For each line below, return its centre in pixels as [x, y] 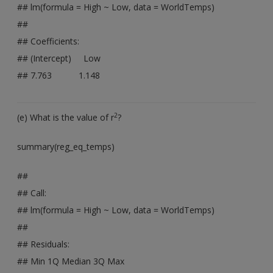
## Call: [32, 193]
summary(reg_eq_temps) [66, 146]
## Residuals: [44, 244]
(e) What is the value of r [66, 117]
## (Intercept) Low [59, 58]
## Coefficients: [48, 41]
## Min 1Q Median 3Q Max [71, 261]
